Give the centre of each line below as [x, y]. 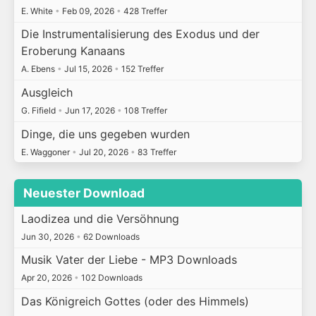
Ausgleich [47, 93]
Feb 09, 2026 [88, 11]
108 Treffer [144, 111]
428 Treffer [144, 11]
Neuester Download [84, 193]
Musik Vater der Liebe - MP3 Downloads [129, 260]
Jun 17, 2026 [90, 111]
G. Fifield [39, 111]
